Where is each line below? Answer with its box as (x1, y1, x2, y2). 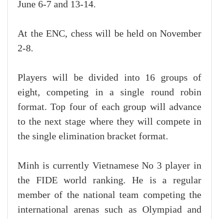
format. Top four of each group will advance (18, 101, 201, 112)
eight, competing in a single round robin (18, 87, 201, 98)
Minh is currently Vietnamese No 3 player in (18, 160, 201, 171)
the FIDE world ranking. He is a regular (18, 175, 201, 186)
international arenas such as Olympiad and (18, 204, 201, 215)
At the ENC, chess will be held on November (18, 28, 201, 39)
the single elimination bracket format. (18, 131, 168, 142)
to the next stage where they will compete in (18, 116, 201, 127)
